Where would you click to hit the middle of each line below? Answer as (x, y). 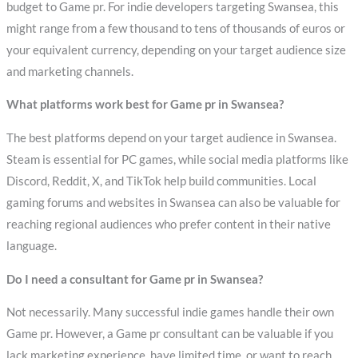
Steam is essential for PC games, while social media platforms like (177, 159)
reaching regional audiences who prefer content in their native (168, 224)
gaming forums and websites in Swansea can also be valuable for (173, 202)
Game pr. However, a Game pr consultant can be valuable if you (169, 334)
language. (31, 245)
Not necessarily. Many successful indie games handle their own (170, 312)
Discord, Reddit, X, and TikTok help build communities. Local (161, 181)
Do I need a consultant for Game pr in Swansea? (134, 279)
